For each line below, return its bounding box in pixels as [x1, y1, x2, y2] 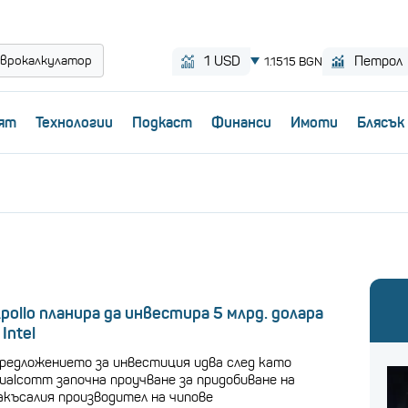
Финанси [210, 113, 271, 131]
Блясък [356, 113, 404, 131]
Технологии [35, 113, 113, 131]
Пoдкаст [131, 113, 192, 131]
